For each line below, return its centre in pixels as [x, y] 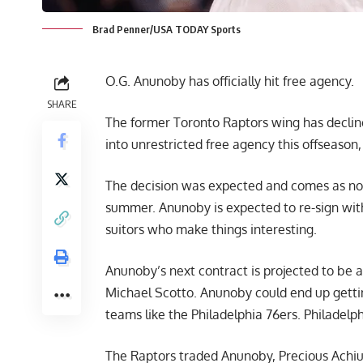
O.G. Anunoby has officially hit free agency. [230, 81]
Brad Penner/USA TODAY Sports [167, 30]
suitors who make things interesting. [211, 230]
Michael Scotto [149, 293]
